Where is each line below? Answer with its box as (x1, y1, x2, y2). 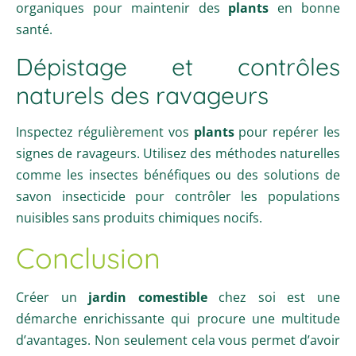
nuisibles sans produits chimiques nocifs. (16, 208, 262, 226)
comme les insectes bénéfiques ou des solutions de (16, 165, 340, 184)
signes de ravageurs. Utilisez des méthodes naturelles (16, 144, 340, 162)
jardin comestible (88, 288, 207, 306)
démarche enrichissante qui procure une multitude (16, 309, 340, 327)
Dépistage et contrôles (16, 51, 340, 82)
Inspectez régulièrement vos (16, 122, 194, 141)
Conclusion (16, 239, 161, 276)
